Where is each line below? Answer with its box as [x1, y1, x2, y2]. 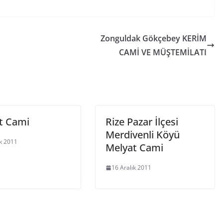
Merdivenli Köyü [106, 128, 180, 141]
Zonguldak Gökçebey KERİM [101, 33, 207, 44]
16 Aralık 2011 [111, 163, 151, 172]
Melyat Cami [106, 141, 163, 154]
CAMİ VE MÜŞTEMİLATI [119, 47, 207, 58]
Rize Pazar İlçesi [106, 115, 178, 128]
